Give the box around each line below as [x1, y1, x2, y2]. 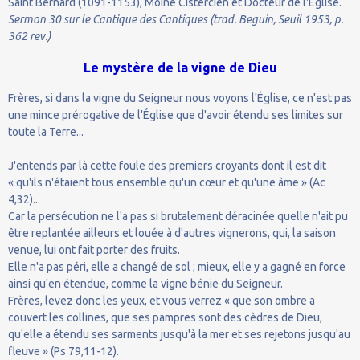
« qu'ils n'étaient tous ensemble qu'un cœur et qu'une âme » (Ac [8, 175, 325, 189]
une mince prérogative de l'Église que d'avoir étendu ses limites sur [8, 108, 343, 121]
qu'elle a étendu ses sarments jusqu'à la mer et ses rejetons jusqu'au [8, 327, 350, 341]
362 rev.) [8, 29, 51, 43]
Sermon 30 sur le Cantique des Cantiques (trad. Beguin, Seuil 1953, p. [8, 12, 343, 26]
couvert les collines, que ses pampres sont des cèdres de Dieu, [8, 310, 322, 324]
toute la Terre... [8, 125, 84, 138]
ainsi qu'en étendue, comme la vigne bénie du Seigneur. [8, 276, 283, 290]
